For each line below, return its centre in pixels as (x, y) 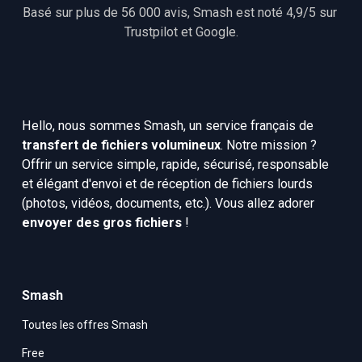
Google (215, 32)
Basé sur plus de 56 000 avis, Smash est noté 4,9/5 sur (181, 13)
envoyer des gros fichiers (101, 223)
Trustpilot (151, 32)
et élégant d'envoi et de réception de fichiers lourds (167, 184)
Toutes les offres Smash (84, 325)
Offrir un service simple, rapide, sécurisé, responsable (175, 165)
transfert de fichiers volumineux (121, 145)
